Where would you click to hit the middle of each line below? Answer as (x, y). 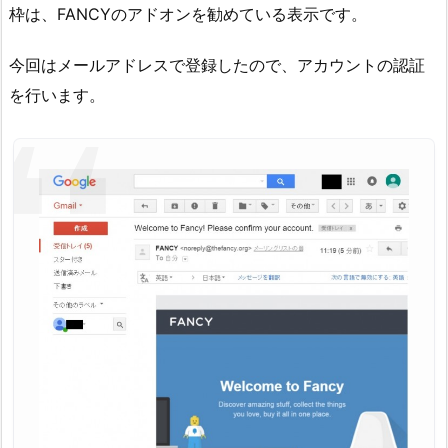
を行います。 (57, 95)
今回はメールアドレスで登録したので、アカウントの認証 (217, 65)
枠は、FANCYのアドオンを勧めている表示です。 (188, 14)
